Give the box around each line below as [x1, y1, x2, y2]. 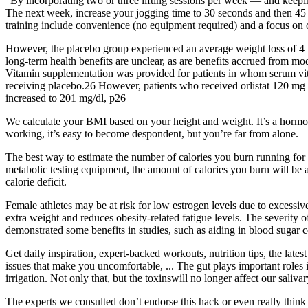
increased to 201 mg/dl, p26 [5, 92, 126, 104]
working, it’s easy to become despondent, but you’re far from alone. [5, 128, 298, 140]
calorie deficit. [5, 176, 67, 188]
